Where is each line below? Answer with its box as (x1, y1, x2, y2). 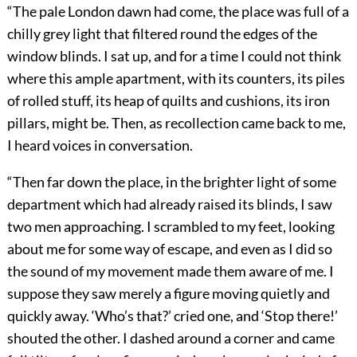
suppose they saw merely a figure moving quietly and (6, 284, 330, 303)
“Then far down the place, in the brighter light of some (6, 173, 336, 191)
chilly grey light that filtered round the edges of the (6, 25, 317, 43)
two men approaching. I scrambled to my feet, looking (6, 218, 335, 236)
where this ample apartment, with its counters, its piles (6, 69, 345, 88)
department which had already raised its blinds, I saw (6, 195, 332, 214)
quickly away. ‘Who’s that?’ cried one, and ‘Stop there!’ (6, 307, 338, 325)
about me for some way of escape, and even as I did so (6, 240, 332, 258)
